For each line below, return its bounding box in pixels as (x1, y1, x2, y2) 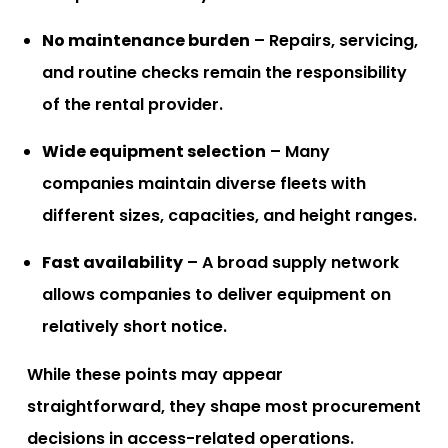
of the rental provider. (42, 92, 223, 116)
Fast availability (42, 250, 183, 274)
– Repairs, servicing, (250, 28, 418, 52)
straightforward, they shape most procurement (27, 394, 421, 418)
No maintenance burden (42, 28, 250, 52)
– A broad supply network (183, 250, 399, 274)
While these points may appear (27, 362, 283, 386)
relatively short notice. (42, 314, 227, 338)
